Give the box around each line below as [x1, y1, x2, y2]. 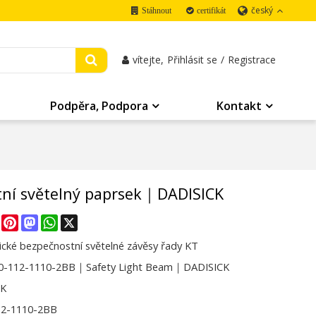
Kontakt [217, 98, 262, 114]
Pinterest [18, 213, 62, 227]
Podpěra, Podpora [50, 98, 149, 114]
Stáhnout [141, 6, 171, 15]
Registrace [228, 53, 276, 66]
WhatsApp [58, 213, 108, 227]
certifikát [197, 6, 226, 15]
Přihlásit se [167, 53, 218, 66]
